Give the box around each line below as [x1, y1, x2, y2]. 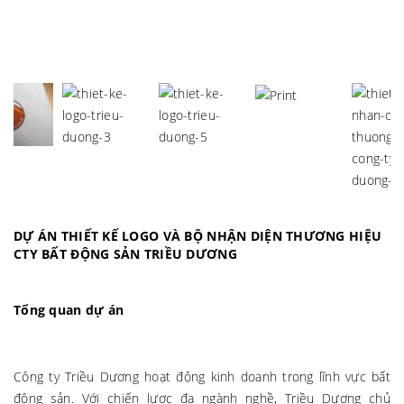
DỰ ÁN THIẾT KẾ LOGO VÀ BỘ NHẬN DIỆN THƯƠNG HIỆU [14, 227, 382, 245]
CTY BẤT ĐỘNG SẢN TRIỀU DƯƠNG [14, 245, 237, 263]
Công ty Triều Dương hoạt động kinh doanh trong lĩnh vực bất [14, 368, 390, 386]
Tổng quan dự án [14, 301, 124, 319]
